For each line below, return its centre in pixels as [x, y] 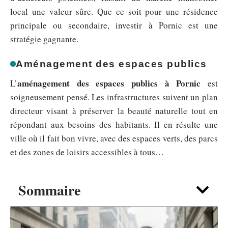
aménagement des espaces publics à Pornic [109, 83]
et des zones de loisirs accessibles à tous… [87, 152]
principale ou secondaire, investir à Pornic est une [114, 25]
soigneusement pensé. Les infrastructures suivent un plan [114, 97]
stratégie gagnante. [44, 39]
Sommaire [49, 190]
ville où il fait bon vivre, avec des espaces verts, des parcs [114, 138]
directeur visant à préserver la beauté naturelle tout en [114, 110]
